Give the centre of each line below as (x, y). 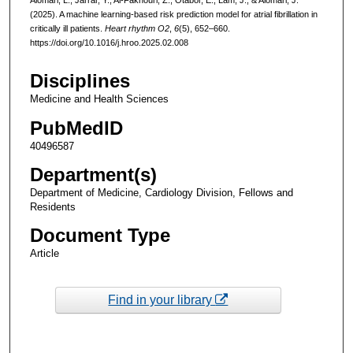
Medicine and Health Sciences (99, 99)
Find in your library (162, 299)
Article (44, 253)
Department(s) (93, 174)
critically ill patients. (67, 28)
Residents (52, 206)
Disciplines (80, 81)
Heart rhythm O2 (137, 28)
